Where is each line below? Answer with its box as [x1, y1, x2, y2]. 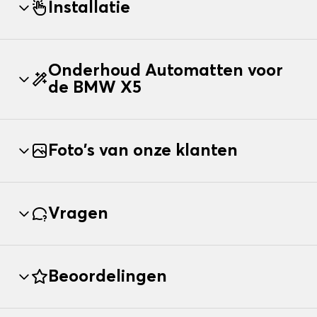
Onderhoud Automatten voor [48, 62, 283, 80]
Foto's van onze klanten [48, 142, 238, 160]
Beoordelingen [48, 268, 167, 286]
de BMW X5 [48, 79, 142, 97]
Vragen [48, 205, 108, 223]
